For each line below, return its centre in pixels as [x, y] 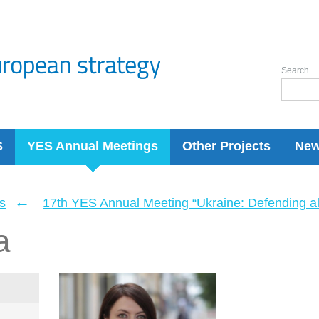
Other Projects [226, 146]
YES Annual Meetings [93, 146]
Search [295, 70]
